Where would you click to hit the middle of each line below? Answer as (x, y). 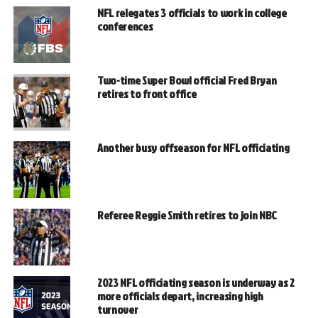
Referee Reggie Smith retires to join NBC (187, 215)
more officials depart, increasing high (180, 296)
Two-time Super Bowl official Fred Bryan (187, 81)
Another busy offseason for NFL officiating (193, 148)
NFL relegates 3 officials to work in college (192, 13)
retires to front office (147, 94)
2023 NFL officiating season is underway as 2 (196, 283)
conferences (125, 27)
